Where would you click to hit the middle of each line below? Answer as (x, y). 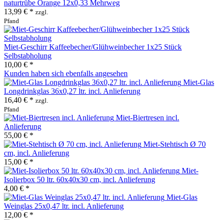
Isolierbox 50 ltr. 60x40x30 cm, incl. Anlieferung (80, 179)
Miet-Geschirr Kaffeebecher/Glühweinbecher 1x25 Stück (93, 47)
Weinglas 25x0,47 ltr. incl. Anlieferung (64, 206)
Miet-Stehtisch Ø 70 (175, 144)
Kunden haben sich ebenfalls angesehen (66, 73)
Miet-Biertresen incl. (148, 117)
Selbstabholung (28, 55)
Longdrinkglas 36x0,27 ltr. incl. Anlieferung (72, 91)
